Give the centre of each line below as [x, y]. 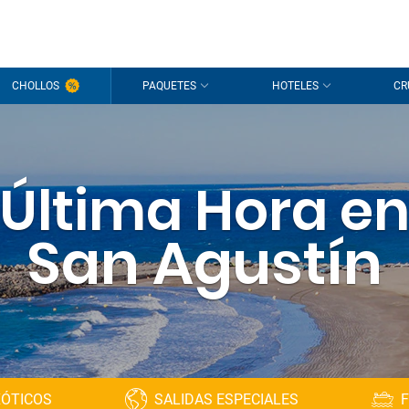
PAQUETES [170, 86]
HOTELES [295, 86]
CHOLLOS [35, 86]
